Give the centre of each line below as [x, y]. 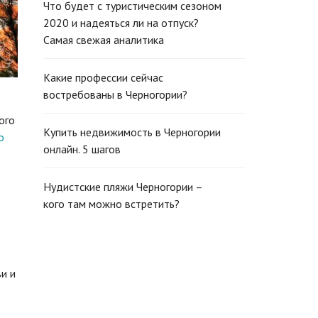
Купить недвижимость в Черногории [132, 132]
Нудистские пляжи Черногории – [123, 187]
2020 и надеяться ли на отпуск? [121, 23]
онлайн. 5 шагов [82, 149]
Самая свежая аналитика [104, 40]
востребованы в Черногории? [115, 94]
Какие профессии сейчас [103, 77]
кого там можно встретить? [111, 204]
